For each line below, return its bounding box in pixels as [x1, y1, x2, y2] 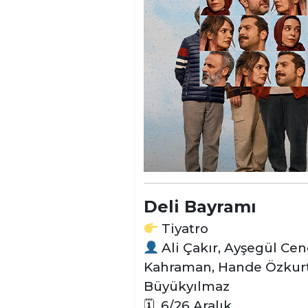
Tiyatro [158, 221, 209, 236]
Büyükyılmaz [144, 278, 230, 294]
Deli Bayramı [144, 197, 256, 217]
